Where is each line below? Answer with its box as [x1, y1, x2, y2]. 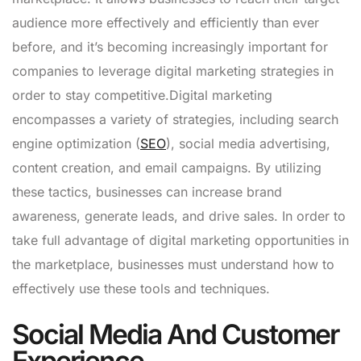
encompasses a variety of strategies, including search [12, 110, 338, 127]
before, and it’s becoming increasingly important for [12, 38, 328, 55]
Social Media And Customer [12, 317, 338, 351]
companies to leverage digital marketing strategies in [12, 62, 334, 79]
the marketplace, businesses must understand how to [12, 255, 334, 272]
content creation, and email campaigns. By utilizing [12, 159, 322, 176]
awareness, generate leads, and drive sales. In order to [12, 207, 346, 224]
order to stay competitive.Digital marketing [12, 86, 272, 103]
